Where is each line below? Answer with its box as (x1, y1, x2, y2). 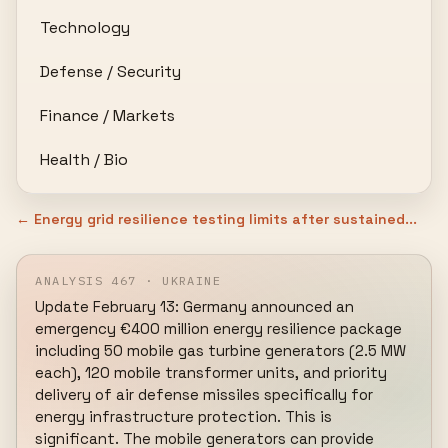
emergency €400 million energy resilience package (35, 319, 403, 338)
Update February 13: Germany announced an (35, 297, 355, 316)
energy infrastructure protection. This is (35, 407, 333, 426)
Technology (40, 16, 131, 38)
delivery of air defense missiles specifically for (35, 385, 374, 404)
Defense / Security (40, 60, 182, 82)
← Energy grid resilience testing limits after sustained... (16, 210, 418, 228)
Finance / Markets (40, 104, 176, 126)
